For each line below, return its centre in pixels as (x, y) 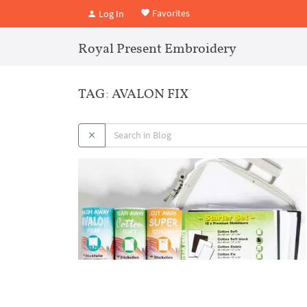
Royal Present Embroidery (157, 48)
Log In (110, 13)
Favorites (170, 13)
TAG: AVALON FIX (133, 93)
